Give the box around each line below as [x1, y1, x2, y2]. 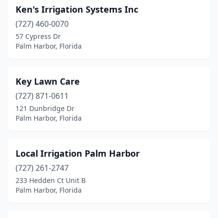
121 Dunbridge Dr [16, 104, 74, 113]
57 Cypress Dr [16, 32, 61, 41]
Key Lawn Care [16, 75, 80, 87]
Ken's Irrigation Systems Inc [16, 3, 138, 15]
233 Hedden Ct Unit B [16, 176, 86, 185]
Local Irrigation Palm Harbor [16, 147, 140, 159]
